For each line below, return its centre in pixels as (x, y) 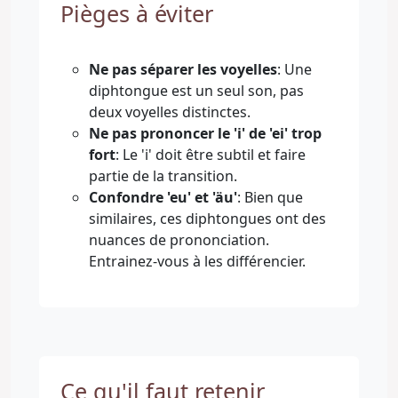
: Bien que (270, 197)
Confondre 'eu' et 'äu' (163, 197)
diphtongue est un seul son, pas (196, 90)
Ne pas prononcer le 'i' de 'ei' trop (205, 133)
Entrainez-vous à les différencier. (197, 261)
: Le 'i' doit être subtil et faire (211, 154)
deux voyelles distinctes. (170, 111)
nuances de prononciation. (179, 239)
